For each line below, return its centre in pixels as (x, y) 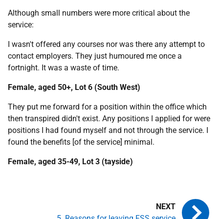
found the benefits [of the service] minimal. (81, 142)
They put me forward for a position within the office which (107, 107)
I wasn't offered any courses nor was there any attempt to (106, 44)
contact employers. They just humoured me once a (95, 56)
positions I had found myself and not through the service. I (108, 130)
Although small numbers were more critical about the (99, 13)
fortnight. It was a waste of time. (64, 67)
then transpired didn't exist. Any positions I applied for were (109, 118)
